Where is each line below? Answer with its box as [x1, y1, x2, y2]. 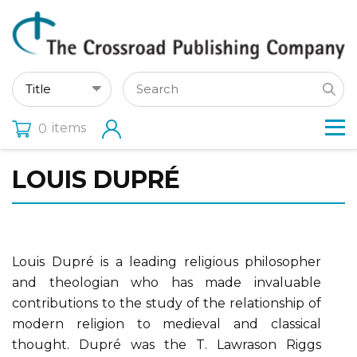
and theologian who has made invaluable [12, 274, 321, 290]
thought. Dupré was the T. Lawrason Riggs [12, 336, 321, 352]
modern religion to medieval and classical [12, 316, 321, 331]
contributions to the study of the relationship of [12, 295, 321, 311]
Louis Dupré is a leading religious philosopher [12, 253, 321, 269]
